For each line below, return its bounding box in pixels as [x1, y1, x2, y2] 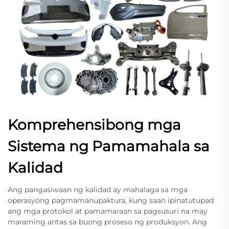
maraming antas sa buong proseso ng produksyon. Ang [8, 217, 207, 226]
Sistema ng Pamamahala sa [8, 137, 210, 155]
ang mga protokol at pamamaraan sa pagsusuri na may [8, 206, 208, 216]
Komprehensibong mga [8, 116, 181, 133]
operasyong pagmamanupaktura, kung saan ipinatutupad [8, 195, 214, 205]
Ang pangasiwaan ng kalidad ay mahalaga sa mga [8, 185, 188, 194]
